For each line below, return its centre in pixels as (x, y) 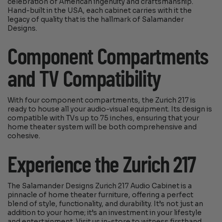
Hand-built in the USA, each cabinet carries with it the (100, 10)
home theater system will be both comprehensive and (102, 127)
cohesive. (24, 136)
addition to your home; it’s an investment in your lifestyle (105, 213)
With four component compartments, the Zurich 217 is (102, 101)
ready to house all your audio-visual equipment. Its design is (110, 110)
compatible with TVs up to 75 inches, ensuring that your (104, 118)
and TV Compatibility (84, 80)
